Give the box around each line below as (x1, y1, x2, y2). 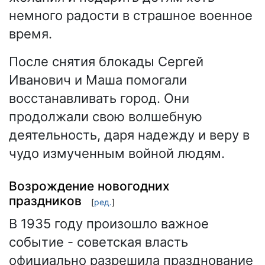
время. (9, 26, 52, 42)
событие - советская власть (9, 234, 188, 250)
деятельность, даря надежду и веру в (9, 127, 250, 143)
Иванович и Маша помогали (9, 72, 187, 88)
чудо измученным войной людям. (9, 146, 225, 161)
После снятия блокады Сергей (9, 54, 203, 70)
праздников (9, 193, 82, 208)
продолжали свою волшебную (9, 109, 202, 125)
